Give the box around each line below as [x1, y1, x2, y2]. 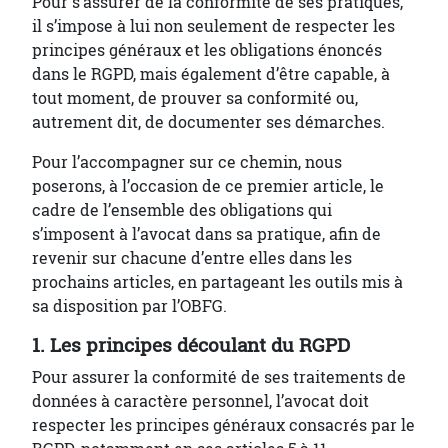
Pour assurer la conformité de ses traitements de [32, 366, 406, 388]
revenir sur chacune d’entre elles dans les [32, 247, 352, 269]
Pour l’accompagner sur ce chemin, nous [32, 151, 342, 173]
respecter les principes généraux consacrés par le [32, 414, 415, 436]
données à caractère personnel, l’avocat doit [32, 390, 369, 412]
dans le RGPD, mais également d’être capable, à [32, 63, 390, 85]
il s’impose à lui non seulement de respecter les [32, 15, 395, 37]
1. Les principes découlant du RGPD [32, 332, 355, 358]
